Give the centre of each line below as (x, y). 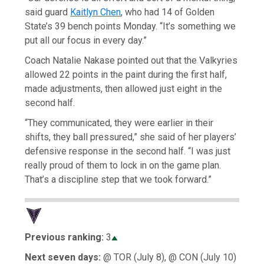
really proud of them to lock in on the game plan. (123, 165)
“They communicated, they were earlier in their (119, 123)
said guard (48, 12)
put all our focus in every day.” (86, 40)
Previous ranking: (65, 237)
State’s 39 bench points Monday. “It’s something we (131, 26)
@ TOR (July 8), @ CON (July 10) (169, 257)
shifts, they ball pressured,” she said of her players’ (131, 137)
